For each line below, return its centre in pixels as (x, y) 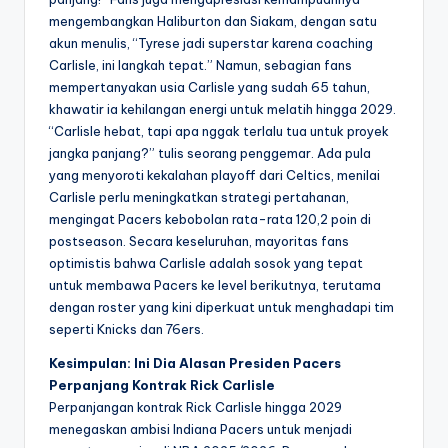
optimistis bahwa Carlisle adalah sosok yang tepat (206, 263)
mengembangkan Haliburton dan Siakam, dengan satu (213, 21)
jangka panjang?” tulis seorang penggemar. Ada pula (210, 153)
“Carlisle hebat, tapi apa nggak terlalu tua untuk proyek (219, 131)
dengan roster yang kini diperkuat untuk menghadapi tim (221, 307)
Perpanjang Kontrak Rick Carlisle (162, 385)
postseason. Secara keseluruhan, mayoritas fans (199, 241)
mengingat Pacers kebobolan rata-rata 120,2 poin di (210, 219)
